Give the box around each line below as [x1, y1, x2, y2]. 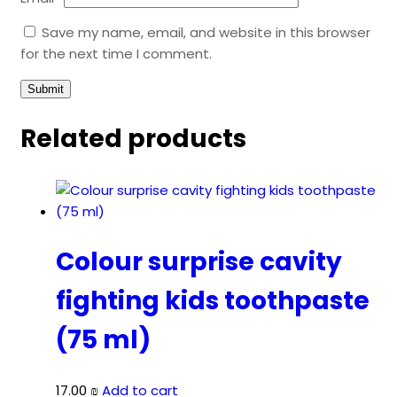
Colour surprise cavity [56, 244, 342, 279]
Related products [20, 121, 246, 157]
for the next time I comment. [20, 44, 212, 64]
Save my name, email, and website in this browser [42, 23, 370, 43]
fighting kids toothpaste [56, 283, 370, 318]
